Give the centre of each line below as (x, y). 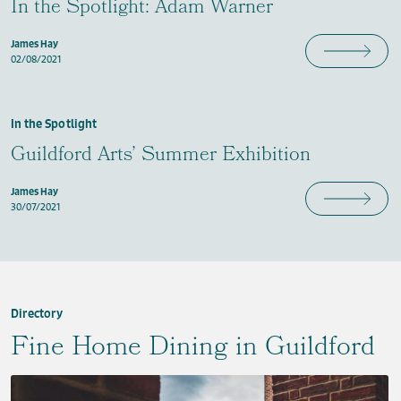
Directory (37, 313)
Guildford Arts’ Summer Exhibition (161, 156)
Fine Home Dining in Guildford (193, 349)
